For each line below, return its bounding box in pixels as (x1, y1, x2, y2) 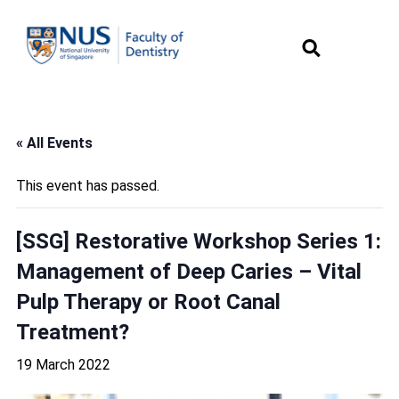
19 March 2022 (16, 356, 110, 373)
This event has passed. (16, 177, 159, 194)
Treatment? (16, 320, 129, 345)
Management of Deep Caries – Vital (16, 259, 362, 284)
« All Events (16, 134, 93, 151)
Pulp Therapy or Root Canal (16, 289, 281, 314)
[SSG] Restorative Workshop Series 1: (16, 229, 381, 254)
